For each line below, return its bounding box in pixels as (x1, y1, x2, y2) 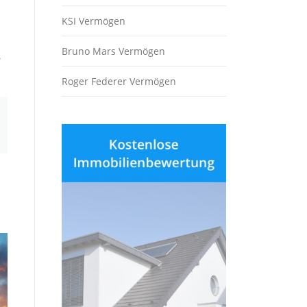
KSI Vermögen (62, 14, 125, 27)
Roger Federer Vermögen (62, 75, 176, 88)
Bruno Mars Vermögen (62, 45, 165, 58)
